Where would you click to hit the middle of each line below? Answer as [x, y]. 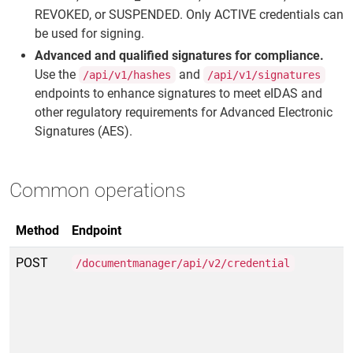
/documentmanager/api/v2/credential [183, 263]
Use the [57, 74]
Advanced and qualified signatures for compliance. [179, 56]
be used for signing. [89, 33]
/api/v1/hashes [127, 75]
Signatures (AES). [84, 131]
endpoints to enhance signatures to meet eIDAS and [178, 93]
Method [37, 230]
